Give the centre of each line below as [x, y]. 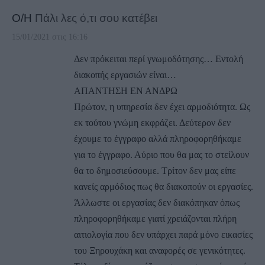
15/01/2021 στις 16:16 [50, 37]
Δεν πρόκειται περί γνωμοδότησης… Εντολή [159, 59]
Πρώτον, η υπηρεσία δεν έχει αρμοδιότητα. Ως [162, 106]
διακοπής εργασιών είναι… [125, 75]
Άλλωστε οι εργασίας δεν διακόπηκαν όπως [157, 202]
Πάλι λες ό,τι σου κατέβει [96, 17]
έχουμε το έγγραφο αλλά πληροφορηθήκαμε [158, 138]
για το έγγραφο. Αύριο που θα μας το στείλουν [161, 154]
